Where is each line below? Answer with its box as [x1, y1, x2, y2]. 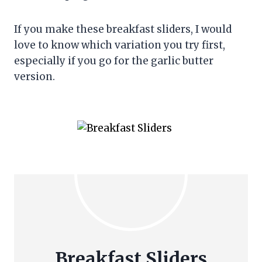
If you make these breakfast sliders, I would [14, 23, 232, 36]
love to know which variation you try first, [14, 39, 225, 52]
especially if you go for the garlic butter [14, 54, 213, 68]
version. [14, 70, 55, 84]
